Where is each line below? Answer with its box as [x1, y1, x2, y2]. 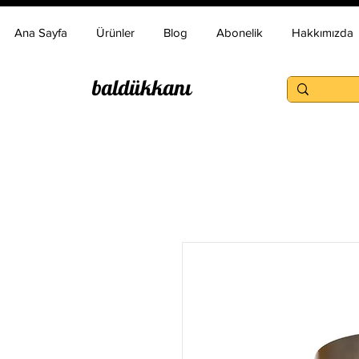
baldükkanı [92, 74, 192, 101]
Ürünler [96, 26, 135, 39]
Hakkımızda [292, 26, 353, 39]
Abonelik [216, 26, 263, 39]
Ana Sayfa [14, 26, 67, 39]
